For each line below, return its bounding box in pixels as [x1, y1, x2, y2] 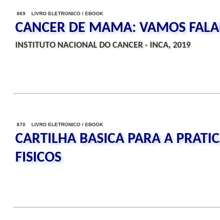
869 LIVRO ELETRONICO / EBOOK [17, 11, 103, 16]
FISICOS [15, 150, 61, 165]
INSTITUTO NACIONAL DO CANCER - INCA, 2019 [15, 41, 191, 50]
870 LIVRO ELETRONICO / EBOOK [17, 122, 103, 127]
